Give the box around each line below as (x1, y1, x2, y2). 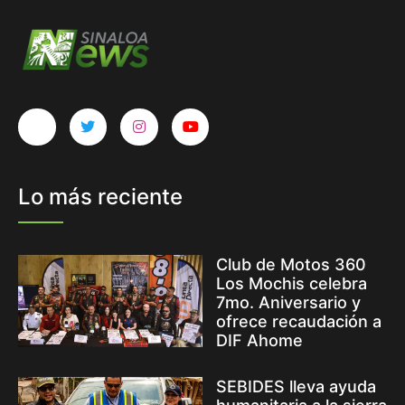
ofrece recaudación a (216, 312, 381, 332)
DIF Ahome (216, 331, 303, 351)
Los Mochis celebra (216, 274, 367, 294)
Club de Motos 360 (216, 255, 366, 275)
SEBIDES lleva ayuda (216, 377, 376, 397)
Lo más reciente (18, 184, 183, 211)
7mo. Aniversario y (216, 293, 361, 313)
